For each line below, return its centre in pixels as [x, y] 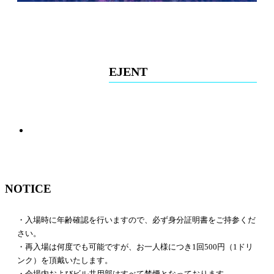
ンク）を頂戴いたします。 [65, 260]
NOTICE [28, 188]
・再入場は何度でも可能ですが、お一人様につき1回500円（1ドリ [135, 246]
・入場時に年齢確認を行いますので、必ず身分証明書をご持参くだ [136, 220]
